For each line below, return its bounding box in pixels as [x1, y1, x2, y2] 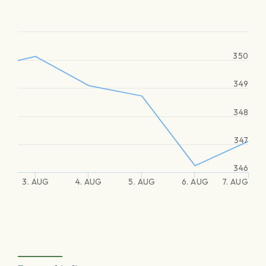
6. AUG [182, 176, 208, 187]
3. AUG [22, 176, 49, 187]
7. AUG [221, 176, 248, 187]
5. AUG [128, 176, 156, 187]
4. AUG [75, 176, 102, 187]
